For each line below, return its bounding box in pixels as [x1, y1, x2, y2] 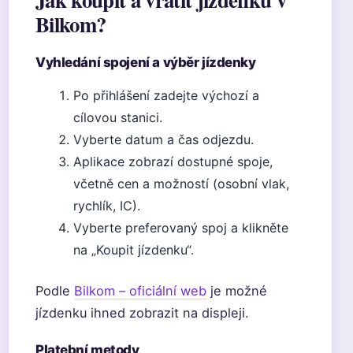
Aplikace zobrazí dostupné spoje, [73, 154, 273, 169]
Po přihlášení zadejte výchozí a [73, 87, 259, 103]
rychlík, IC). [73, 198, 140, 214]
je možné [206, 283, 267, 299]
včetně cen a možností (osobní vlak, [73, 176, 289, 191]
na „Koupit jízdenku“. [73, 242, 194, 258]
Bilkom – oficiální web [74, 283, 206, 299]
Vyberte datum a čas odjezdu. [73, 132, 254, 147]
